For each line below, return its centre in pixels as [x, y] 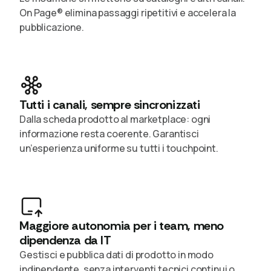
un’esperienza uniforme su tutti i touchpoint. [119, 148]
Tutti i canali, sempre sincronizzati [110, 104]
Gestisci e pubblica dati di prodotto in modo [116, 254]
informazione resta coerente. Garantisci [109, 133]
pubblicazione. [52, 27]
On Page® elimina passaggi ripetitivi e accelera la [128, 12]
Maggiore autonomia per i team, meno [122, 225]
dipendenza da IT [65, 240]
